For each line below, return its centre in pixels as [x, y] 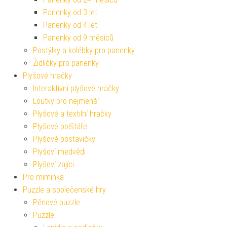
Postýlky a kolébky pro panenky [84, 50]
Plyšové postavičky [64, 139]
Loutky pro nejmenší [66, 101]
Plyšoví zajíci [53, 164]
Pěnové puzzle [56, 202]
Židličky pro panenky [66, 63]
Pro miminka [43, 177]
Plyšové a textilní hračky [72, 113]
